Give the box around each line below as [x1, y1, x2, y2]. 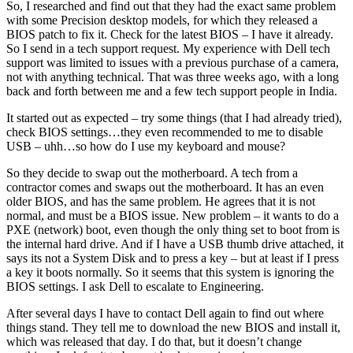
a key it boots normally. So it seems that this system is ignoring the [6, 265, 334, 279]
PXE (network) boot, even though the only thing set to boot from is [6, 222, 340, 236]
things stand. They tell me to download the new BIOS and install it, [6, 320, 340, 334]
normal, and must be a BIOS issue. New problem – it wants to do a [6, 208, 339, 222]
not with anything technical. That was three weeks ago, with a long [6, 69, 339, 84]
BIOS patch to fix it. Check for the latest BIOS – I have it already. [6, 27, 333, 41]
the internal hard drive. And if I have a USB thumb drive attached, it [6, 236, 344, 251]
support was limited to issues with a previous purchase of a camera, [6, 55, 339, 69]
